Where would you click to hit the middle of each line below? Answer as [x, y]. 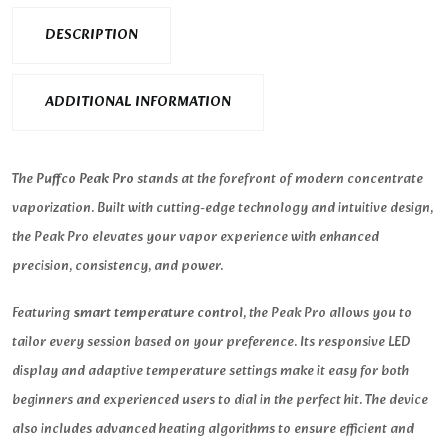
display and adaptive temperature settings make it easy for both [210, 371]
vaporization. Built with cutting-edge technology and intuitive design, [222, 208]
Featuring [42, 313]
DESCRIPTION [91, 35]
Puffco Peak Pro [85, 179]
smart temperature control [158, 313]
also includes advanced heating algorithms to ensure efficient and [213, 429]
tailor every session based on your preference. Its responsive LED [211, 342]
